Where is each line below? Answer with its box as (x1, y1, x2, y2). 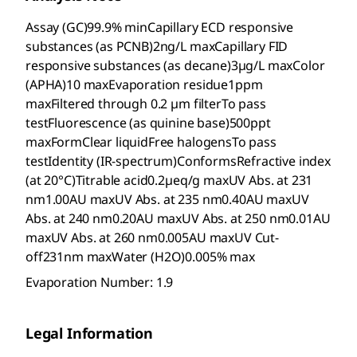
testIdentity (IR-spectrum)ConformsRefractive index (25, 152, 331, 171)
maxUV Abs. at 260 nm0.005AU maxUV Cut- (25, 229, 279, 247)
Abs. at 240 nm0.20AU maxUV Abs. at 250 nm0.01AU (25, 210, 331, 228)
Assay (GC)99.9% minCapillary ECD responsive (25, 18, 294, 37)
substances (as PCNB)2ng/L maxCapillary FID (25, 37, 288, 56)
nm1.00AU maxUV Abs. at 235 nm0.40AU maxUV (25, 190, 309, 209)
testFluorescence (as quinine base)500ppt (25, 114, 271, 132)
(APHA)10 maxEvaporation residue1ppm (25, 76, 263, 94)
